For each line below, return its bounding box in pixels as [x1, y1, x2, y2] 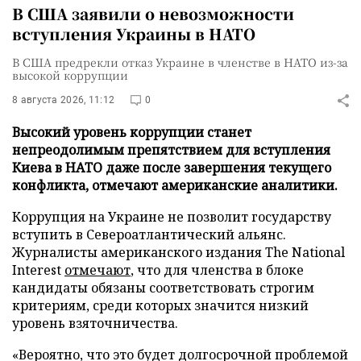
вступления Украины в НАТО [12, 23, 255, 44]
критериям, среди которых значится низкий [12, 297, 309, 314]
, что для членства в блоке [131, 261, 304, 279]
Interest [12, 261, 64, 279]
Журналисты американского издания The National [12, 243, 345, 261]
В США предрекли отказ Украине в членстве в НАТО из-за [12, 54, 348, 70]
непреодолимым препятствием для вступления [12, 141, 330, 159]
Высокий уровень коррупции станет [12, 123, 251, 141]
